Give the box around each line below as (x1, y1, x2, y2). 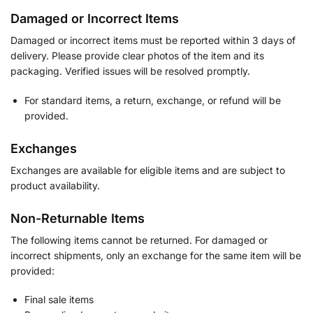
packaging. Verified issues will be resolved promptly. (10, 65, 250, 78)
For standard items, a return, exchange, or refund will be (24, 94, 281, 106)
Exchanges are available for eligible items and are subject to (10, 163, 285, 176)
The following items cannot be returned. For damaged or (10, 233, 268, 246)
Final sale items (24, 293, 94, 306)
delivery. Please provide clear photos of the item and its (10, 50, 264, 62)
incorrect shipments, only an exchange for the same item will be (10, 249, 301, 261)
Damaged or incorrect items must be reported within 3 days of (10, 34, 296, 47)
